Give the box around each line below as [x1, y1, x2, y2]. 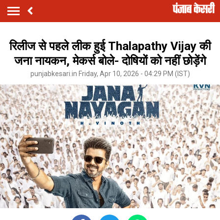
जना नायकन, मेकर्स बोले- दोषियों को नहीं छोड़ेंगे [14, 54, 206, 68]
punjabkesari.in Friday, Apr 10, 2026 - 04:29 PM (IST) [30, 69, 190, 78]
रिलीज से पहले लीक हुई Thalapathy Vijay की [9, 39, 211, 53]
